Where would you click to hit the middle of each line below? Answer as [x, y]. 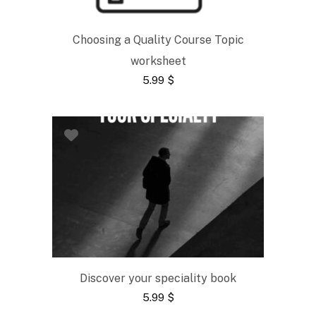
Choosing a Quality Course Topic [158, 39]
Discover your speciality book [158, 278]
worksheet [158, 61]
